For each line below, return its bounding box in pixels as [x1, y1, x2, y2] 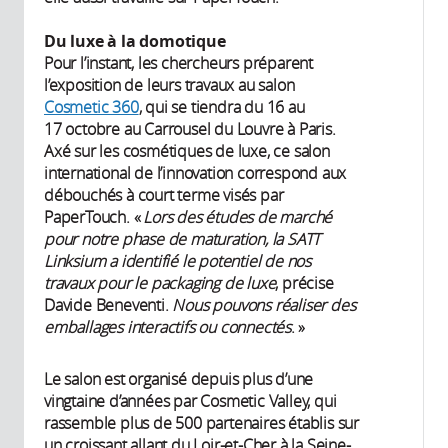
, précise [275, 272, 334, 295]
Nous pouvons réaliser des [172, 294, 356, 317]
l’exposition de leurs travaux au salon [44, 74, 295, 97]
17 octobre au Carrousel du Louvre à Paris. [44, 118, 336, 141]
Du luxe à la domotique [44, 30, 226, 53]
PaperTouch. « [44, 206, 144, 229]
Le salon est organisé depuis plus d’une [44, 368, 314, 391]
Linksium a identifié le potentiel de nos [44, 250, 312, 273]
